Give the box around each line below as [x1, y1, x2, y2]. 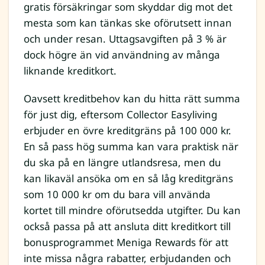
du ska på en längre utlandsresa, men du [24, 156, 221, 170]
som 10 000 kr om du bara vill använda [24, 188, 211, 202]
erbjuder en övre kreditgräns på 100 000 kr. [24, 124, 231, 138]
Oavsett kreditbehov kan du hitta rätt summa [24, 92, 240, 106]
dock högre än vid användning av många [24, 48, 220, 62]
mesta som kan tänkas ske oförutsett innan [24, 16, 232, 30]
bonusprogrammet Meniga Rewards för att [24, 235, 228, 250]
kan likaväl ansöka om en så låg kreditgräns [24, 172, 233, 186]
